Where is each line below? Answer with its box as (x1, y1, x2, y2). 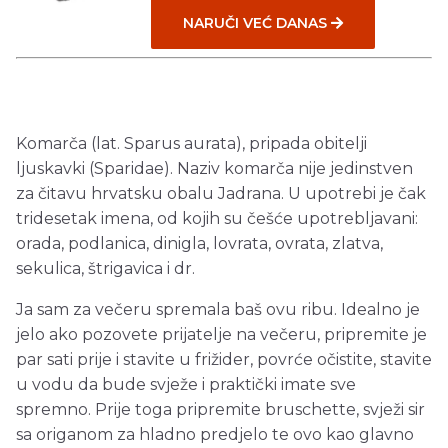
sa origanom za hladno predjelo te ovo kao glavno (16, 424, 414, 444)
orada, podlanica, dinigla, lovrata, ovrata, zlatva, (16, 233, 383, 253)
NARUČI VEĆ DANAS (182, 13, 331, 32)
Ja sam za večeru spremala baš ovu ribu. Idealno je (16, 299, 420, 319)
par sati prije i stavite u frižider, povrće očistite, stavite (16, 349, 432, 369)
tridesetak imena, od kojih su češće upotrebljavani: (16, 208, 418, 228)
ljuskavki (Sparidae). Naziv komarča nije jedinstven (16, 158, 413, 178)
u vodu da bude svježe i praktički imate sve (16, 374, 356, 394)
